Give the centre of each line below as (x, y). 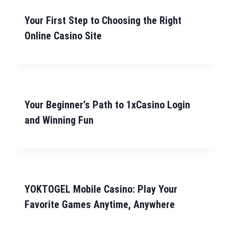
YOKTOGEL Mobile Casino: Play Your (101, 189)
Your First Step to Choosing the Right (103, 21)
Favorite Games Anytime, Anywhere (100, 205)
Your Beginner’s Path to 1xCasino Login (107, 105)
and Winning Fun (59, 120)
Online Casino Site (63, 36)
